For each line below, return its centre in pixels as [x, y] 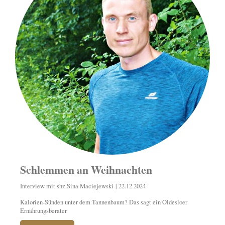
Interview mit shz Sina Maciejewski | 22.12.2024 [83, 186]
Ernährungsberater [43, 211]
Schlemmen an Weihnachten [86, 170]
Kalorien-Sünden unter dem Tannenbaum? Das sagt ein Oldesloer [104, 202]
